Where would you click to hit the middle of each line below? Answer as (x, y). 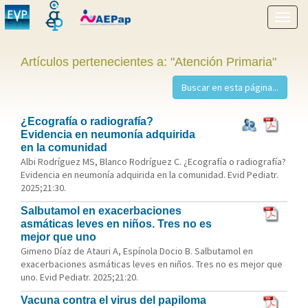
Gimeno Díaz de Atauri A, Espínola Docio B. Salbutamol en (137, 251)
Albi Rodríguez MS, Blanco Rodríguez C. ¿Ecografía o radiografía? (153, 162)
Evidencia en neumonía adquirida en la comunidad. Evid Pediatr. (150, 175)
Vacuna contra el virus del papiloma (113, 300)
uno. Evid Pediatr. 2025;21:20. (79, 277)
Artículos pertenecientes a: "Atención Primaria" (148, 62)
